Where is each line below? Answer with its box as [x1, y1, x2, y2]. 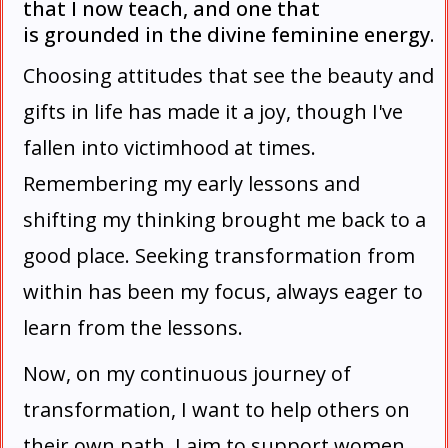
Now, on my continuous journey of [23, 360, 351, 387]
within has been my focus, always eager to [23, 278, 423, 305]
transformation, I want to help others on [23, 396, 410, 423]
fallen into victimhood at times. [23, 134, 316, 161]
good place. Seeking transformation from [23, 242, 415, 269]
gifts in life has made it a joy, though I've [23, 98, 403, 125]
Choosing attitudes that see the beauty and [23, 62, 434, 89]
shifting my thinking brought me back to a [23, 206, 426, 233]
